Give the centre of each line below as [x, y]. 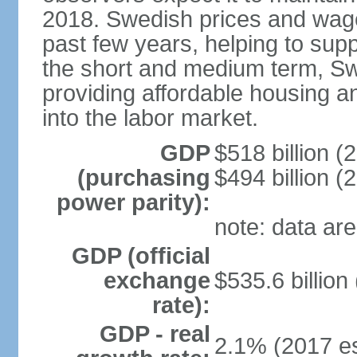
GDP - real [155, 334]
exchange [157, 280]
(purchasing [143, 178]
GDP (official [141, 256]
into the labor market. [150, 118]
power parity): [133, 202]
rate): [181, 305]
